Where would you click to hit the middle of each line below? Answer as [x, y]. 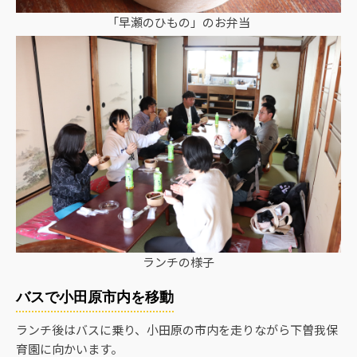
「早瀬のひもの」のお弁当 [178, 22]
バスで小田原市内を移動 [95, 296]
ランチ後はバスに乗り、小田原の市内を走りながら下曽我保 [177, 330]
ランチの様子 [178, 262]
